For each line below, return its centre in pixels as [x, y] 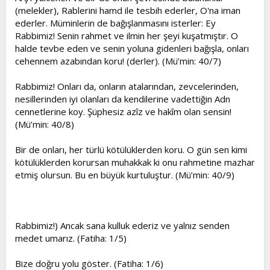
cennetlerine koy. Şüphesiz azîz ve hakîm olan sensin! [123, 111]
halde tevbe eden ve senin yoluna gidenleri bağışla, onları [132, 48]
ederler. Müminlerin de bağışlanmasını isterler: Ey [115, 23]
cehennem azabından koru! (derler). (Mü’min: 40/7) [118, 61]
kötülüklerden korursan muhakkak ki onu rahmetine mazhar [135, 162]
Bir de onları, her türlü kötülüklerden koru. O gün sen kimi [131, 149]
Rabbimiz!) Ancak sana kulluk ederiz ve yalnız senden [122, 225]
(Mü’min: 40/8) [45, 124]
